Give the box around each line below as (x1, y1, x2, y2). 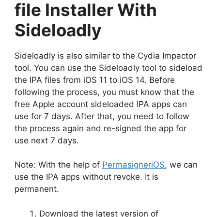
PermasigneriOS (102, 160, 165, 170)
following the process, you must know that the (15, 87, 194, 97)
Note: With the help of (15, 160, 102, 170)
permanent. (15, 184, 59, 194)
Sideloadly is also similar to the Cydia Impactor (15, 50, 196, 61)
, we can (165, 160, 198, 170)
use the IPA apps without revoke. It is (15, 172, 158, 182)
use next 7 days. (15, 135, 79, 145)
